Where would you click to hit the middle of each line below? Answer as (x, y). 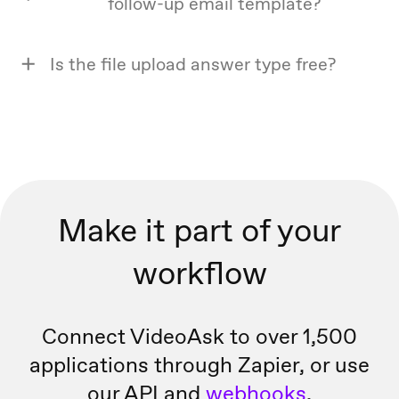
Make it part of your (199, 230)
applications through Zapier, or (182, 365)
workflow (199, 273)
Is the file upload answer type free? (193, 65)
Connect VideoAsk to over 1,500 (199, 337)
